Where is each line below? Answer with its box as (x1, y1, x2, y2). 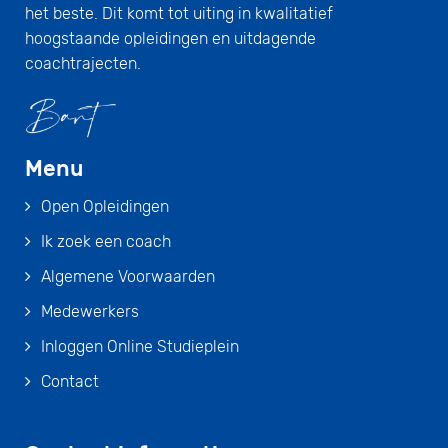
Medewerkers (41, 301, 139, 321)
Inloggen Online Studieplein (41, 336, 239, 356)
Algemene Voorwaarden (41, 266, 215, 286)
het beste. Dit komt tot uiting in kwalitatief (25, 4, 333, 24)
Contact (41, 371, 99, 391)
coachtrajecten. (25, 54, 141, 74)
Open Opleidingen (41, 196, 169, 216)
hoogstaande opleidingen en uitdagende (25, 29, 316, 49)
